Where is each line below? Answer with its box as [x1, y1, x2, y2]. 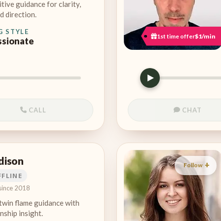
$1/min [195, 32, 216, 40]
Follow [184, 161, 203, 169]
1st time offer [157, 32, 195, 40]
